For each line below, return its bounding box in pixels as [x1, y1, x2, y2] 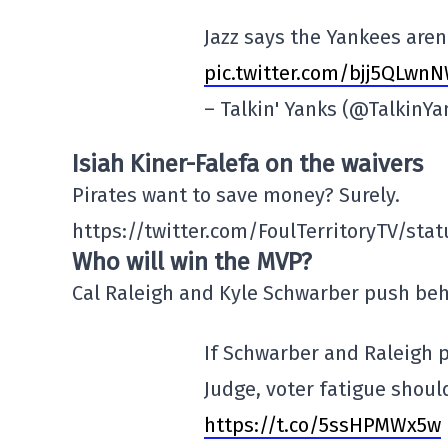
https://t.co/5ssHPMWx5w [204, 413, 441, 438]
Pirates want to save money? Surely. [72, 183, 400, 208]
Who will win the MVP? [72, 248, 312, 277]
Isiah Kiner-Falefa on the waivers [72, 150, 423, 179]
